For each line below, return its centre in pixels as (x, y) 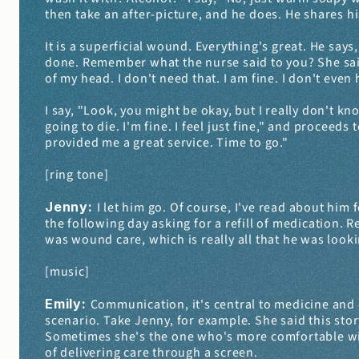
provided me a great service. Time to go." (167, 143)
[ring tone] (77, 175)
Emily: (68, 304)
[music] (67, 272)
